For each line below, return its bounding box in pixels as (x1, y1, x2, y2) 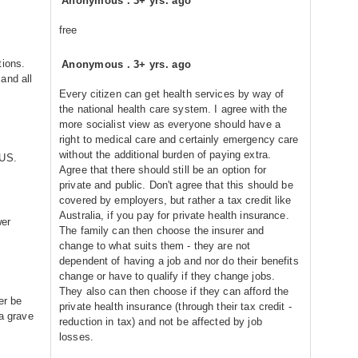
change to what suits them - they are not (59, 240, 251, 252)
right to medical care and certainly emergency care (59, 133, 299, 145)
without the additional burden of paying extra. (59, 149, 272, 161)
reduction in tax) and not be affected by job (59, 316, 262, 328)
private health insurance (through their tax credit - (59, 300, 292, 312)
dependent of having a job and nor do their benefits (59, 255, 299, 267)
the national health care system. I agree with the (59, 103, 288, 115)
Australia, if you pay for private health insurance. (59, 209, 289, 221)
